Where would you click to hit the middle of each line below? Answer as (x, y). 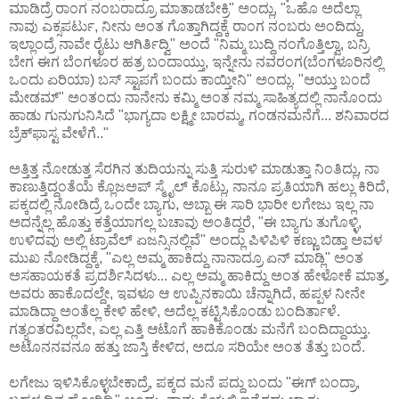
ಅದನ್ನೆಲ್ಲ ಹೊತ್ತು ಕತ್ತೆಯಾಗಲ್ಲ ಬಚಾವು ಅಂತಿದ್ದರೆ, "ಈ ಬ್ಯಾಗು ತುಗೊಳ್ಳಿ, (185, 222)
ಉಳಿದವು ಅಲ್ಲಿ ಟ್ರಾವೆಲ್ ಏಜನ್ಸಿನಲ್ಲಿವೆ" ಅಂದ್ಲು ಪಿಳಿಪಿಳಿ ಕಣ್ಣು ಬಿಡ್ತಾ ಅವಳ (195, 240)
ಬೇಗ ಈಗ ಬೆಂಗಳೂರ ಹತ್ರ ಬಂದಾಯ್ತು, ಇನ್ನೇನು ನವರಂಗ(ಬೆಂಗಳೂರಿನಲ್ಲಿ (196, 61)
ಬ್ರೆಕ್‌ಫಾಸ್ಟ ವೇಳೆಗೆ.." (59, 133)
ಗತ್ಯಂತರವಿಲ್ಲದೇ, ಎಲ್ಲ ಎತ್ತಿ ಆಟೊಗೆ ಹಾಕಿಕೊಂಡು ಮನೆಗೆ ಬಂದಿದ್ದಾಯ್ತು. (190, 329)
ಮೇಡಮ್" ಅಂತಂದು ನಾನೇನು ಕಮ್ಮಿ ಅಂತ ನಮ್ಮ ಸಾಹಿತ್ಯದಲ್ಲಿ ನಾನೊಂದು (195, 97)
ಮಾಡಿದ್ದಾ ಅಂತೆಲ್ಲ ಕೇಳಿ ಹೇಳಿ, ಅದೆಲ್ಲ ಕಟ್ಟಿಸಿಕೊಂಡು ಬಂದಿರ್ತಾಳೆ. (175, 311)
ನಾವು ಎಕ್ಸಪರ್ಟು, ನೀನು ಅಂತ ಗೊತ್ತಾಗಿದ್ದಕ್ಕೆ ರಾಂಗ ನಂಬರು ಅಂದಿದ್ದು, (187, 26)
